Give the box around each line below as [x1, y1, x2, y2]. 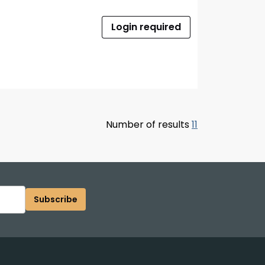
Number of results [106, 117, 192, 131]
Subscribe [33, 193, 77, 206]
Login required [111, 20, 181, 34]
